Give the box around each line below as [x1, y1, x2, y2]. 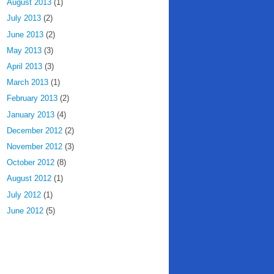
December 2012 [7, 125, 62, 135]
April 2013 [7, 62, 42, 72]
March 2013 [7, 78, 48, 87]
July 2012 [7, 190, 41, 199]
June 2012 [7, 206, 43, 215]
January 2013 [7, 109, 54, 119]
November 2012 [7, 142, 62, 152]
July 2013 [7, 13, 41, 23]
